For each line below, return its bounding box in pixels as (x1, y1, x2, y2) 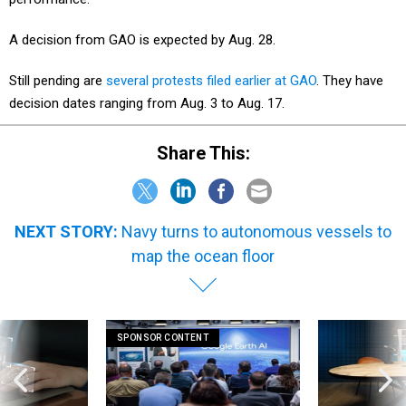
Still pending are (9, 72, 106, 90)
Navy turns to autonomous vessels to (121, 221, 391, 241)
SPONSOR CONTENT (117, 332, 208, 343)
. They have (316, 72, 383, 90)
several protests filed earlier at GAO (106, 72, 316, 90)
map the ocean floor (131, 246, 275, 266)
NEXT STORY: (14, 221, 118, 241)
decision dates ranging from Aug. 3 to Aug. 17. (9, 95, 285, 112)
